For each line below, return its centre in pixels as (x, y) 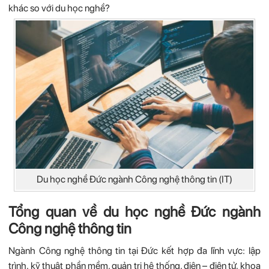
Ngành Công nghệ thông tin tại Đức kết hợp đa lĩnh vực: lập (134, 251)
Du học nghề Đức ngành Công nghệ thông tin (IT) (134, 180)
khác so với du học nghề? (59, 8)
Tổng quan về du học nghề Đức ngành (134, 212)
